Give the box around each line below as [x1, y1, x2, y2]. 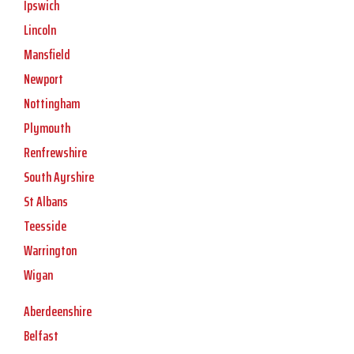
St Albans [24, 190, 68, 213]
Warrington [24, 239, 77, 262]
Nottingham [24, 92, 80, 115]
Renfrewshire [24, 141, 87, 164]
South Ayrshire [24, 166, 94, 189]
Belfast [24, 325, 58, 348]
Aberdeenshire [24, 300, 92, 323]
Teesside [24, 215, 66, 238]
